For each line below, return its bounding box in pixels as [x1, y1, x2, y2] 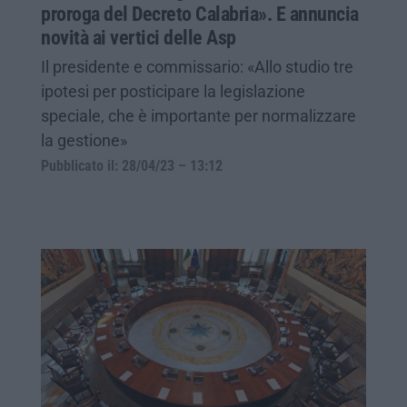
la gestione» [41, 130, 127, 150]
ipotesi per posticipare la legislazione [41, 81, 305, 101]
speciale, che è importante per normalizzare [41, 105, 356, 125]
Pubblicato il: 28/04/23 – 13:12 [41, 157, 223, 174]
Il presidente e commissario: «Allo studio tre [41, 56, 353, 76]
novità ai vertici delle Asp [41, 25, 236, 49]
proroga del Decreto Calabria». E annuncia [41, 2, 359, 25]
